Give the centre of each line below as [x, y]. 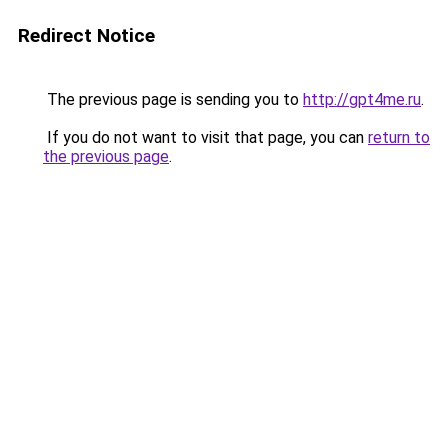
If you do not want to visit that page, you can [205, 137]
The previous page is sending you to [173, 99]
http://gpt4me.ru [362, 99]
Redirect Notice [86, 35]
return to [399, 137]
